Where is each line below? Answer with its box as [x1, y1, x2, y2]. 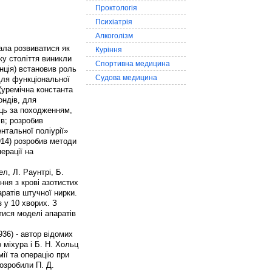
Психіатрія [95, 18, 132, 26]
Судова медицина [95, 73, 157, 82]
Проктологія [95, 4, 137, 12]
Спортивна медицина [95, 59, 170, 68]
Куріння [95, 46, 122, 54]
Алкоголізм [95, 32, 133, 40]
